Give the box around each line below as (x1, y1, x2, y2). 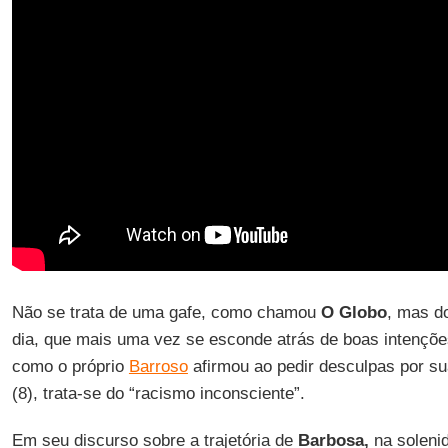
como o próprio (11, 357, 129, 376)
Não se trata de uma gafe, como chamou (11, 303, 316, 322)
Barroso (128, 357, 188, 376)
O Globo (315, 303, 387, 322)
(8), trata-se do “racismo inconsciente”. (11, 384, 305, 403)
